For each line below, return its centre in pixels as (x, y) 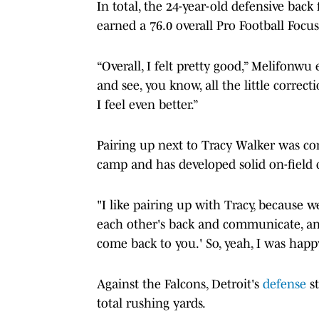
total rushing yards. (152, 303)
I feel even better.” (148, 104)
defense (286, 284)
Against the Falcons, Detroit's (180, 284)
